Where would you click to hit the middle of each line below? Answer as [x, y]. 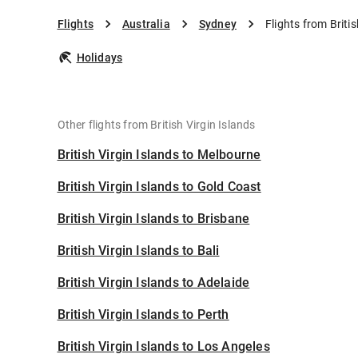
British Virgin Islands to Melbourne [159, 155]
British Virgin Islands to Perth [143, 314]
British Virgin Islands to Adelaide [153, 282]
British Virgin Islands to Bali [138, 251]
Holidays [99, 58]
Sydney [217, 24]
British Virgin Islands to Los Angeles [163, 346]
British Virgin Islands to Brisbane [153, 219]
